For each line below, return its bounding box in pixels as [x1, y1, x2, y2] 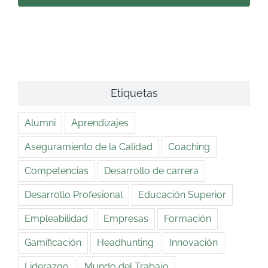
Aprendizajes [71, 117, 129, 129]
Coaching [168, 141, 210, 153]
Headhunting [97, 236, 154, 248]
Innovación [169, 236, 218, 248]
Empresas [103, 212, 148, 224]
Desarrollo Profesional [25, 188, 123, 200]
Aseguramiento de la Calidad [25, 141, 153, 153]
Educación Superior [138, 188, 226, 200]
